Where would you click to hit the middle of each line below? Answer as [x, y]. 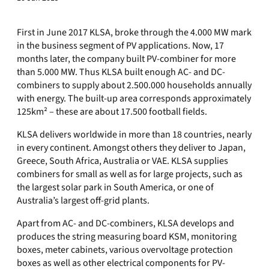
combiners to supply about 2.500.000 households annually [134, 85]
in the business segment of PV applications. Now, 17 [120, 46]
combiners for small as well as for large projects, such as [130, 174]
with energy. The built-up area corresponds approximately [134, 98]
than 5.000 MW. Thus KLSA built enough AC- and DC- [121, 72]
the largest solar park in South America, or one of [115, 187]
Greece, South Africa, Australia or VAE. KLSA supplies [122, 161]
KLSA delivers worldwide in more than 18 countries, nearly [134, 134]
